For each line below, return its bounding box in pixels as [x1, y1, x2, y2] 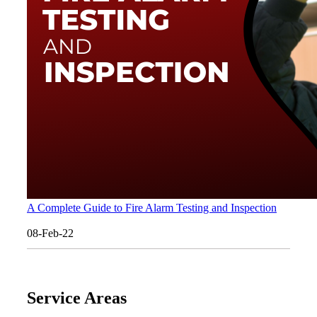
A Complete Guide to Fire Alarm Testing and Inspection [27, 201, 277, 214]
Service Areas [27, 288, 127, 307]
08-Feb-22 [27, 226, 74, 239]
